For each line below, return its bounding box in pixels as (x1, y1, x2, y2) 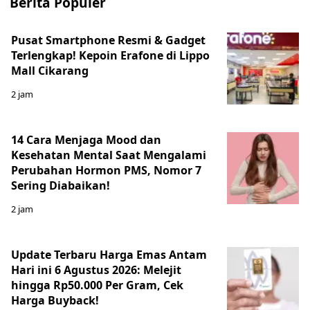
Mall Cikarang (11, 62, 89, 78)
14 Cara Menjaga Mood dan (11, 131, 161, 147)
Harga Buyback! (11, 292, 99, 308)
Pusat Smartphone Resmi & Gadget (11, 32, 206, 48)
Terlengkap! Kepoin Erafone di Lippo (11, 47, 210, 63)
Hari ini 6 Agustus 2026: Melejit (11, 262, 181, 277)
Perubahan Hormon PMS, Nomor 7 (11, 162, 201, 178)
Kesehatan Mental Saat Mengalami (11, 147, 206, 163)
